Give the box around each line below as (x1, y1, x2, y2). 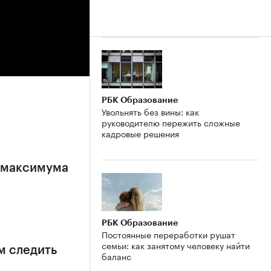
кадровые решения (102, 126, 179, 140)
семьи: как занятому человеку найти (102, 238, 250, 252)
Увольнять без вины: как (102, 104, 199, 118)
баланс (102, 249, 131, 263)
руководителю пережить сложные (102, 115, 240, 129)
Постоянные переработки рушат (102, 227, 235, 241)
